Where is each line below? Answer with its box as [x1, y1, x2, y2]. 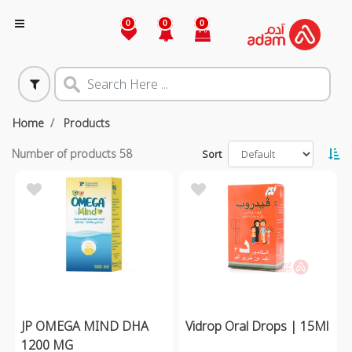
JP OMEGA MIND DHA [21, 317, 148, 335]
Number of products [12, 146, 119, 162]
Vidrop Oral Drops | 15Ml [185, 317, 328, 335]
